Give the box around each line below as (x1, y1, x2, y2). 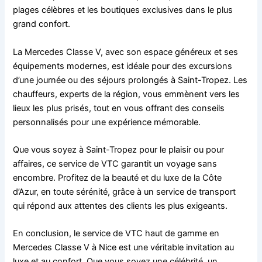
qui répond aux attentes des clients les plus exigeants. (13, 201, 228, 211)
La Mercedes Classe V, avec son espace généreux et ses (13, 46, 239, 57)
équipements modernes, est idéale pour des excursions (13, 60, 233, 71)
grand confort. (13, 19, 71, 30)
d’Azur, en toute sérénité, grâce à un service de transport (13, 187, 236, 197)
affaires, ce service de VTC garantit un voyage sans (13, 158, 218, 169)
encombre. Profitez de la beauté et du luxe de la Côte (13, 173, 222, 183)
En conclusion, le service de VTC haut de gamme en (13, 228, 220, 239)
